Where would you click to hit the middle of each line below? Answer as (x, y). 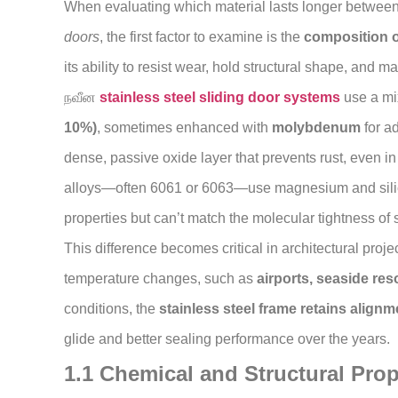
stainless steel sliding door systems (220, 98)
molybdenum (316, 128)
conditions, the (111, 309)
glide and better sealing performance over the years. (227, 339)
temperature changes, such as (160, 279)
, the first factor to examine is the (202, 37)
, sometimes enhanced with (184, 128)
